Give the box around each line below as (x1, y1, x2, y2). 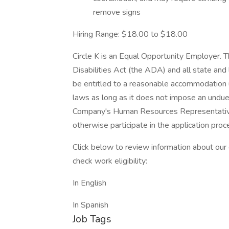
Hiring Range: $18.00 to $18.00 (73, 29, 188, 40)
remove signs (93, 7, 141, 18)
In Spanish (73, 199, 108, 211)
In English (73, 177, 106, 189)
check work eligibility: (73, 155, 147, 167)
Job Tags (73, 212, 111, 226)
